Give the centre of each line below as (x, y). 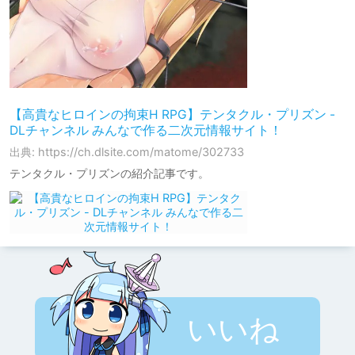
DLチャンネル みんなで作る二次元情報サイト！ (146, 130)
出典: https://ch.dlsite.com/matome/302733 (127, 151)
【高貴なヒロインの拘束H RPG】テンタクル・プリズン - (172, 114)
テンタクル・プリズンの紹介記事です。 (109, 173)
